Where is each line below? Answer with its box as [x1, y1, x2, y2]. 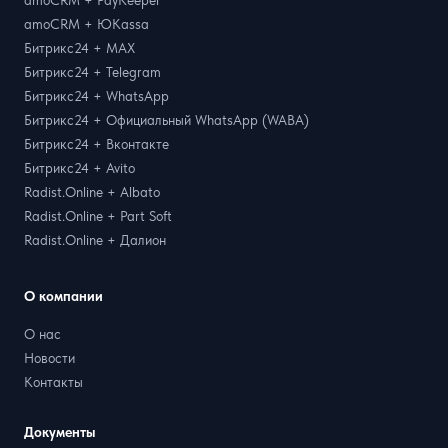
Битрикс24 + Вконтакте [24, 135, 169, 152]
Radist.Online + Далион [24, 231, 166, 248]
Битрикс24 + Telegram [24, 63, 161, 80]
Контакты [24, 373, 83, 390]
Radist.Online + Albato [24, 183, 160, 200]
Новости [24, 349, 75, 366]
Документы [24, 423, 95, 440]
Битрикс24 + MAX [24, 39, 135, 56]
